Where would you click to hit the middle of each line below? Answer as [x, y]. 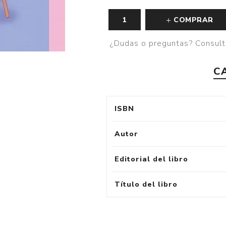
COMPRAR [193, 20]
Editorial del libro [152, 159]
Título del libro [146, 184]
